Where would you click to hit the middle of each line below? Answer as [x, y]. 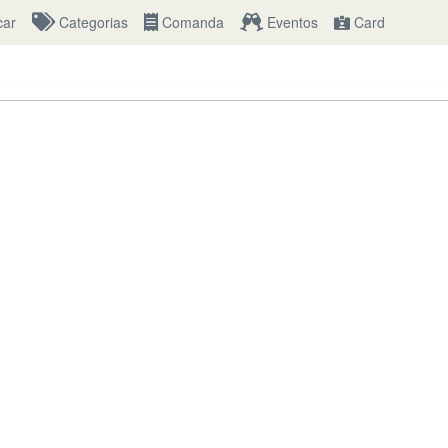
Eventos [290, 22]
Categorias [91, 22]
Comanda [191, 22]
